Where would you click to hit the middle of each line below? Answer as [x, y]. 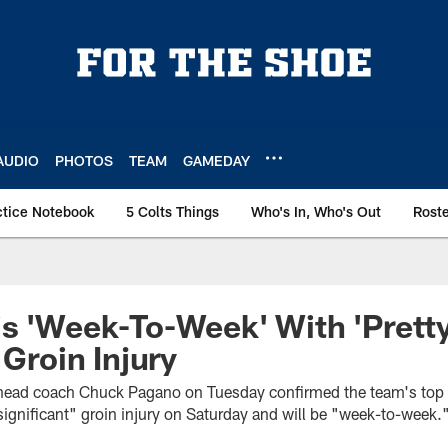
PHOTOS [84, 160]
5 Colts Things [172, 211]
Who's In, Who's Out [316, 211]
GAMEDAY [216, 160]
